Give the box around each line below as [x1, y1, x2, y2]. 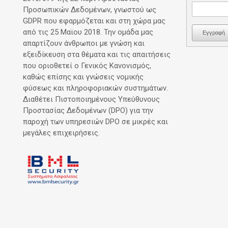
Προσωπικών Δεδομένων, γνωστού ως [23, 5, 156, 15]
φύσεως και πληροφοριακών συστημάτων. [23, 83, 168, 93]
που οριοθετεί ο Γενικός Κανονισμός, [23, 61, 151, 71]
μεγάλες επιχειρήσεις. [23, 128, 100, 138]
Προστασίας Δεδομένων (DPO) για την [23, 106, 153, 116]
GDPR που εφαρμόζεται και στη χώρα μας [23, 16, 165, 26]
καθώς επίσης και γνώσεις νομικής [23, 72, 144, 82]
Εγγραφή [203, 29, 225, 36]
